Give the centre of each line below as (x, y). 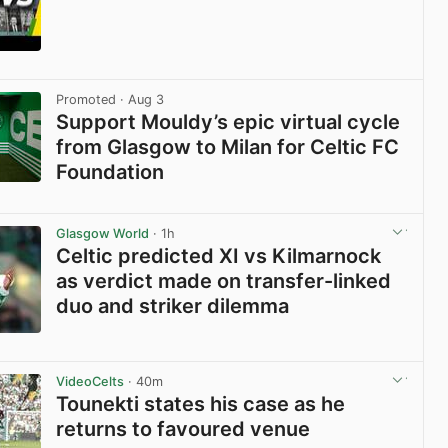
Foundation (110, 171)
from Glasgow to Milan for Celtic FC (228, 146)
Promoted (86, 99)
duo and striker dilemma (173, 305)
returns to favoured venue (183, 429)
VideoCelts (90, 381)
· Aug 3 (140, 99)
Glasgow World (103, 233)
